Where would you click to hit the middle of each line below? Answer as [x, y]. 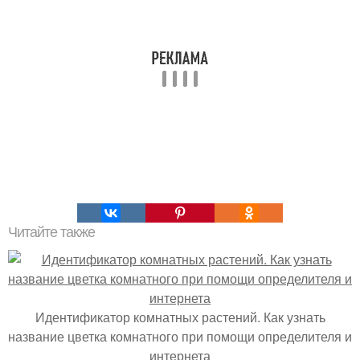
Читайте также [51, 233]
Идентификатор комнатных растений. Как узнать [180, 317]
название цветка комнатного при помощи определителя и [180, 337]
